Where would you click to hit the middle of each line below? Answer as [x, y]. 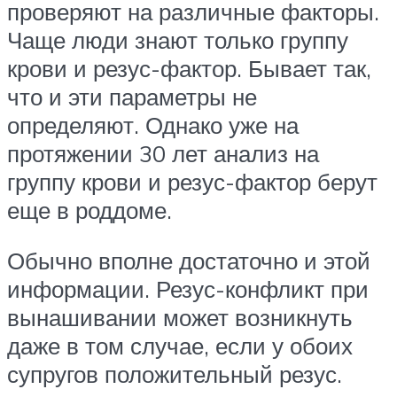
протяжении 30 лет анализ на [163, 153]
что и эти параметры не [132, 96]
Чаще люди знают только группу [178, 39]
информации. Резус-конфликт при [188, 289]
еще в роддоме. [90, 210]
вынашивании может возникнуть [180, 318]
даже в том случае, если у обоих [180, 346]
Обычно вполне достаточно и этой [189, 261]
